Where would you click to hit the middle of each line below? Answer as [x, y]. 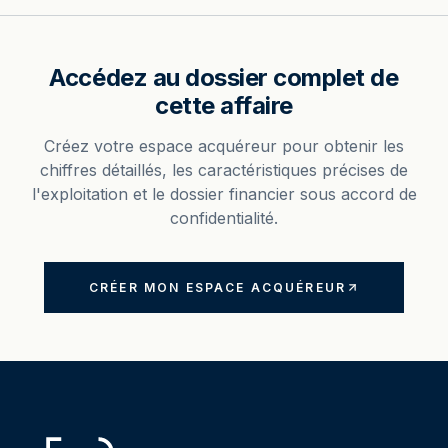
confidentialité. [224, 218]
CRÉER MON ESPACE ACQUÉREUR [217, 287]
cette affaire [224, 105]
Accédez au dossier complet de [224, 77]
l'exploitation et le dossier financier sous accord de [224, 194]
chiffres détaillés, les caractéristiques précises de [224, 170]
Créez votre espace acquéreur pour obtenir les [224, 146]
